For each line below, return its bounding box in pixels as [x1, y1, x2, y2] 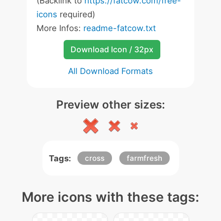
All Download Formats [68, 66, 153, 76]
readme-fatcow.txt [83, 23, 156, 33]
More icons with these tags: [22, 189, 199, 205]
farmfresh [126, 153, 162, 163]
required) [57, 9, 95, 19]
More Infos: [37, 23, 83, 33]
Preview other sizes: [56, 98, 165, 111]
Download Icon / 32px [70, 44, 153, 54]
